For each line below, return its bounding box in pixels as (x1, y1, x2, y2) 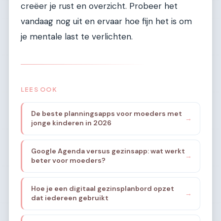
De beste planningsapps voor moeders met (31, 109, 182, 118)
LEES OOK (21, 85, 57, 94)
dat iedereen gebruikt (31, 193, 109, 203)
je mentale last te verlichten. (21, 31, 133, 42)
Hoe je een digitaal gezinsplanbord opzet (31, 184, 174, 193)
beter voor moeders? (31, 156, 106, 165)
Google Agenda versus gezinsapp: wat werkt (31, 147, 185, 156)
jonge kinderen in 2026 (31, 118, 111, 128)
